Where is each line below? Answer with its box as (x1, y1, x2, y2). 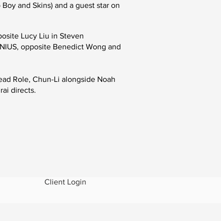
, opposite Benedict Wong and (17, 42, 121, 51)
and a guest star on (55, 1, 120, 9)
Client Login (44, 178, 86, 186)
